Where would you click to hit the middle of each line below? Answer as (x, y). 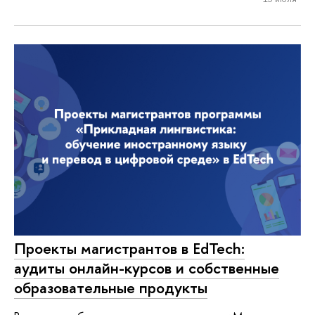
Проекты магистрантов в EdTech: (129, 248)
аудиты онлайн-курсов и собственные (147, 268)
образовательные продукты (111, 287)
